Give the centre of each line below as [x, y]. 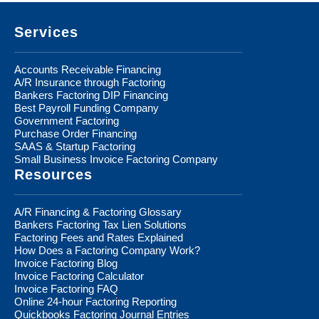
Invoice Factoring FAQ [66, 288]
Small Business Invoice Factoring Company [116, 159]
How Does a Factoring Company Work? [107, 250]
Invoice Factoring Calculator [79, 276]
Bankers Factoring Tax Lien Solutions [100, 224]
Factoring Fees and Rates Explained [99, 237]
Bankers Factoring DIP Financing [91, 95]
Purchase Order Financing [75, 133]
